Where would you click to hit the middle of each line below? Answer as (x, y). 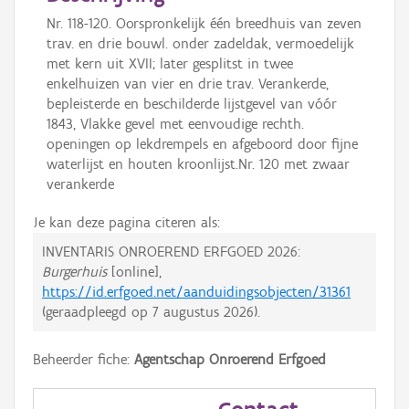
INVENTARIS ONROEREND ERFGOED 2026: (171, 252)
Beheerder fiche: (84, 359)
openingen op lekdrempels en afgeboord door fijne (202, 144)
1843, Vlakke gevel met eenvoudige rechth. (175, 124)
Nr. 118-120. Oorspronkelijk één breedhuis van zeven (204, 23)
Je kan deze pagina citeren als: (126, 222)
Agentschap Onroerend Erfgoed (230, 359)
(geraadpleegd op (97, 312)
